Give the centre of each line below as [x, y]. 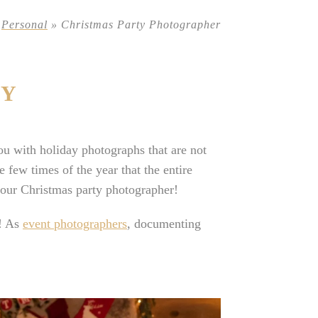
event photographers [75, 224]
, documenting [164, 224]
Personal [24, 24]
